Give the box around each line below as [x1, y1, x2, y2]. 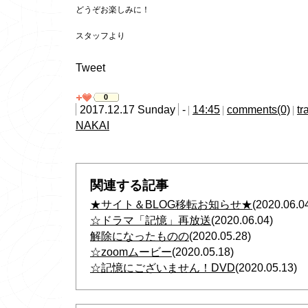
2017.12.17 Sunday [80, 103, 175, 115]
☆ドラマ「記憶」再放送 [90, 214, 211, 226]
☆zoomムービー [90, 245, 172, 258]
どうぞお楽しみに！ [76, 5, 150, 14]
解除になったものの [90, 230, 189, 242]
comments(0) [227, 103, 290, 115]
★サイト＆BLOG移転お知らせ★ [90, 198, 252, 210]
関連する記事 [90, 178, 168, 192]
